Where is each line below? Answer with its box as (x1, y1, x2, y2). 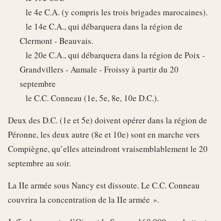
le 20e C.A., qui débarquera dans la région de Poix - (20, 49, 205, 61)
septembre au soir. (8, 157, 71, 169)
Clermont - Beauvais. (20, 35, 93, 47)
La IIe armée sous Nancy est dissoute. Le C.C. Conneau (8, 180, 200, 191)
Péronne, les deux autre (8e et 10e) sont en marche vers (8, 129, 200, 141)
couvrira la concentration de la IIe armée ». (8, 194, 159, 206)
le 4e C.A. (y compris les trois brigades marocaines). (20, 6, 208, 18)
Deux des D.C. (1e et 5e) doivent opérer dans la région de (8, 114, 207, 126)
